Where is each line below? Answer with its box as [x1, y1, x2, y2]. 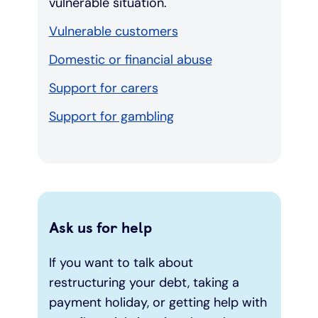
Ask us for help [48, 219, 152, 237]
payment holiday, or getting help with [48, 294, 267, 312]
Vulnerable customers [48, 23, 178, 40]
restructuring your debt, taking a [48, 274, 239, 292]
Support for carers [48, 79, 158, 97]
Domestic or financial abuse [48, 51, 212, 69]
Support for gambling [48, 108, 174, 126]
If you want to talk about [48, 254, 193, 272]
